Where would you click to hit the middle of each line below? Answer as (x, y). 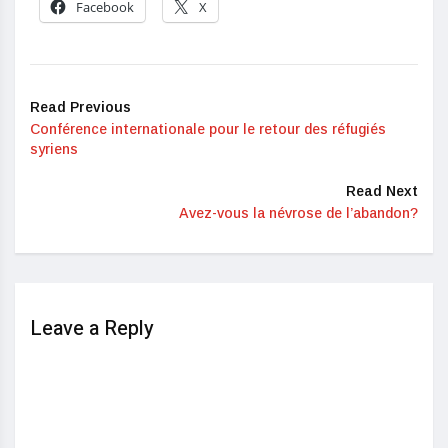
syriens (54, 149)
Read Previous (80, 107)
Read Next (382, 191)
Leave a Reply (92, 329)
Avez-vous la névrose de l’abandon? (298, 213)
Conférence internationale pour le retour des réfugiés (208, 129)
